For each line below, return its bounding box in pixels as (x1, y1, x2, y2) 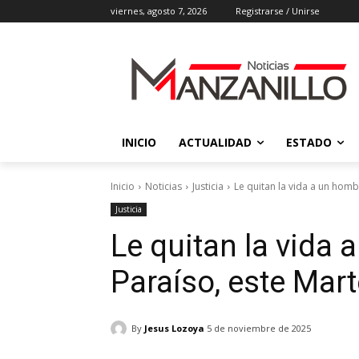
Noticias (145, 179, 182, 193)
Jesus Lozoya (144, 321, 204, 334)
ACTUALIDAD (179, 135, 252, 150)
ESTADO (286, 135, 332, 150)
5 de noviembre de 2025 (207, 322, 311, 335)
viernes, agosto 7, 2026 (111, 5, 207, 17)
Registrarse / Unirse (236, 5, 320, 17)
